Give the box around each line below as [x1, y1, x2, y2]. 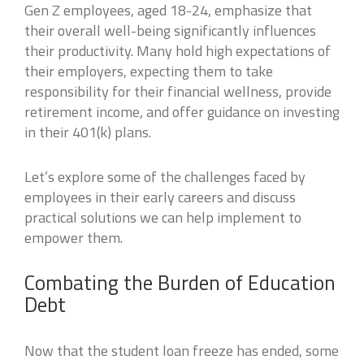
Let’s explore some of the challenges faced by [24, 166, 305, 188]
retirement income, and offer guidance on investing [24, 101, 340, 123]
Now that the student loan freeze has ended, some [24, 340, 339, 362]
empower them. [24, 227, 123, 249]
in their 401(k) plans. [24, 121, 154, 143]
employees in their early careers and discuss [24, 186, 296, 208]
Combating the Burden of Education [24, 267, 336, 298]
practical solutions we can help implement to [24, 206, 301, 228]
